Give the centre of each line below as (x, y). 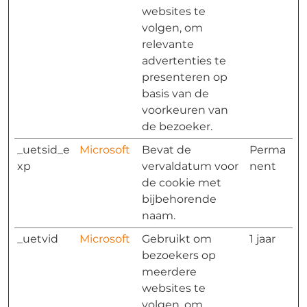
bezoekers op (179, 255)
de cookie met (182, 183)
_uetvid (38, 239)
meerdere (169, 272)
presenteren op (185, 77)
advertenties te (184, 61)
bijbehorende (179, 199)
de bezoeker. (177, 126)
